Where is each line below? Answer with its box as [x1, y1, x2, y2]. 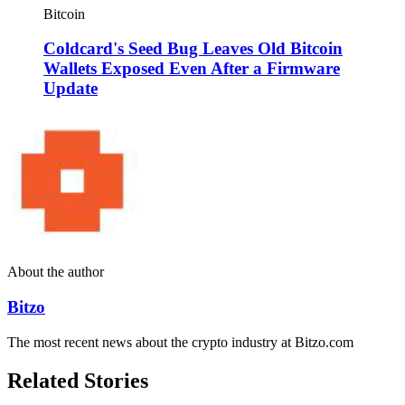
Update [43, 79, 98, 99]
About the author [7, 264, 104, 280]
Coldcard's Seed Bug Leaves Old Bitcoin [43, 39, 343, 59]
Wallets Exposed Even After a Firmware [43, 59, 340, 79]
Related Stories [7, 368, 148, 392]
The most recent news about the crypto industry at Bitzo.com [7, 334, 353, 350]
